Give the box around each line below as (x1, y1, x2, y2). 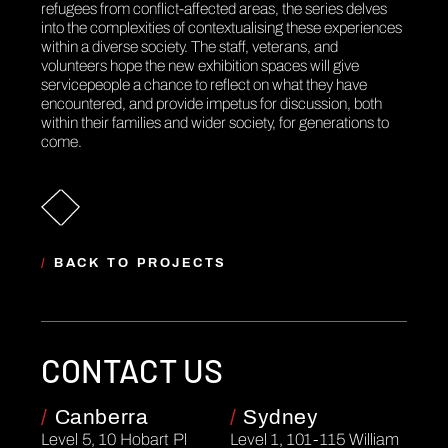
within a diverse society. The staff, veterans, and (41, 37, 339, 55)
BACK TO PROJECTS (54, 256, 227, 271)
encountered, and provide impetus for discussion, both (41, 94, 383, 112)
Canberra (48, 405, 149, 428)
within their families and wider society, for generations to (41, 113, 390, 131)
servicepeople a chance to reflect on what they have (41, 75, 368, 93)
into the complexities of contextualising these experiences (41, 18, 403, 36)
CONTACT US (41, 350, 224, 389)
